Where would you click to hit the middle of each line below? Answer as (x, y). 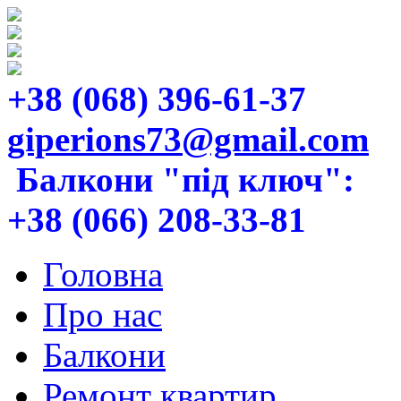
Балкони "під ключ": (185, 179)
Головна (103, 274)
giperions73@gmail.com (188, 139)
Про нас (102, 315)
